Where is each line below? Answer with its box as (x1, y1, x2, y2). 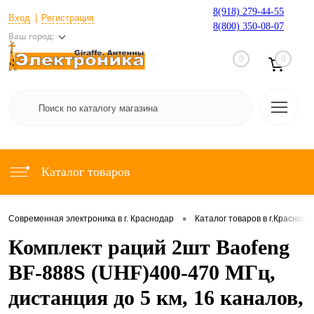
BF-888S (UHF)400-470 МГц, (8, 261, 275, 284)
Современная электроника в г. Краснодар (8, 214, 174, 224)
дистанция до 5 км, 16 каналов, (8, 286, 303, 309)
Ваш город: (8, 29, 54, 42)
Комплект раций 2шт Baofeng (8, 235, 289, 259)
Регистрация (41, 12, 94, 23)
